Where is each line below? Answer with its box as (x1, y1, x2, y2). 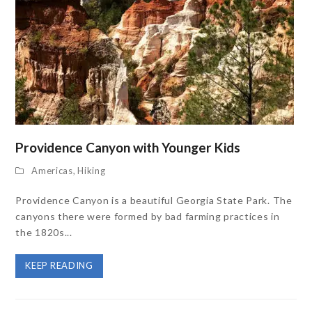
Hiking (77, 164, 106, 176)
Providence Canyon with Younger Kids (15, 139, 241, 155)
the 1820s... (15, 226, 72, 238)
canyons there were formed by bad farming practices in (15, 210, 280, 222)
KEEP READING (25, 260, 93, 272)
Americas (31, 164, 73, 176)
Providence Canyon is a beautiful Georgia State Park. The (15, 194, 292, 206)
